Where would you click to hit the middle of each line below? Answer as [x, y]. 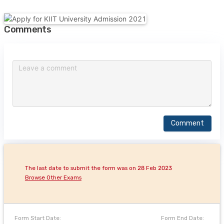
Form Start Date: [38, 218]
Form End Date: [182, 218]
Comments [27, 30]
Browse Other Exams [53, 178]
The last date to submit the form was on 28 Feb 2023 [98, 168]
